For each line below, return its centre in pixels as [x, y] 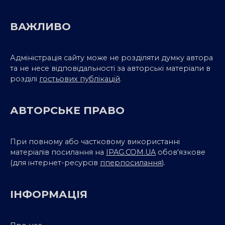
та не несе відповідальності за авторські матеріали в [110, 68]
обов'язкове [181, 152]
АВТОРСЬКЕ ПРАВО [67, 110]
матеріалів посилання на [58, 152]
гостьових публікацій [80, 79]
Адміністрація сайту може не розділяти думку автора [111, 58]
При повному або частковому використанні [95, 141]
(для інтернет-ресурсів [55, 162]
